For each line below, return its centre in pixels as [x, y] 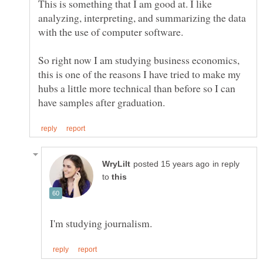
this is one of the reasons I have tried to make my [139, 74]
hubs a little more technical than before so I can [137, 88]
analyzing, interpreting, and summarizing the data [142, 18]
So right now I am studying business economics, [139, 60]
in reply [226, 164]
